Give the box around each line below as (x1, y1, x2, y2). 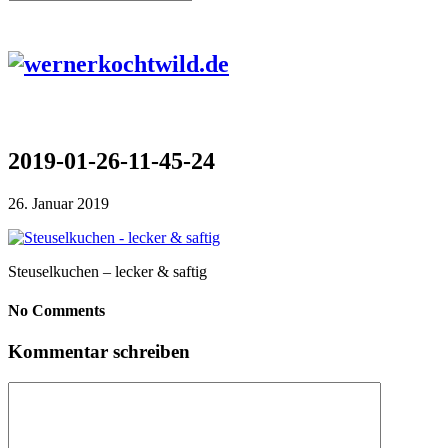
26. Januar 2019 (8, 194, 109, 212)
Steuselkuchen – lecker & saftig (8, 262, 207, 280)
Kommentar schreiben (8, 341, 190, 363)
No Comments (8, 301, 105, 319)
